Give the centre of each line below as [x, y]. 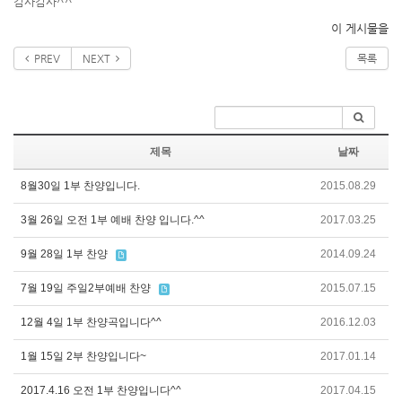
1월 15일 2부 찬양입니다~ [83, 356]
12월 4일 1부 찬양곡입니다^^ [91, 322]
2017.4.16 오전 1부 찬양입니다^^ [101, 390]
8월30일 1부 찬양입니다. [80, 186]
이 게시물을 [360, 28]
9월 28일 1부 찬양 [64, 254]
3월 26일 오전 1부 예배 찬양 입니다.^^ [113, 220]
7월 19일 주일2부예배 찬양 [86, 288]
